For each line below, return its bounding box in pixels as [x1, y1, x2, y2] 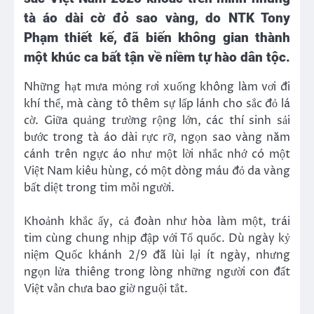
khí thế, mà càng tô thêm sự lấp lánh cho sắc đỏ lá [24, 95, 290, 111]
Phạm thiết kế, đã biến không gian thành [24, 29, 290, 46]
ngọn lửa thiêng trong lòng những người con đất [24, 264, 290, 280]
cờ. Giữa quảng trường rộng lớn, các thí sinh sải [24, 112, 290, 128]
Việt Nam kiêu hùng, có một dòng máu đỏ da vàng [24, 163, 290, 179]
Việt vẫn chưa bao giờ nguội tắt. [24, 281, 188, 297]
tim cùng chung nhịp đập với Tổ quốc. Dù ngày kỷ [24, 231, 290, 247]
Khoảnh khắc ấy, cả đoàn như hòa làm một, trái [24, 214, 290, 230]
